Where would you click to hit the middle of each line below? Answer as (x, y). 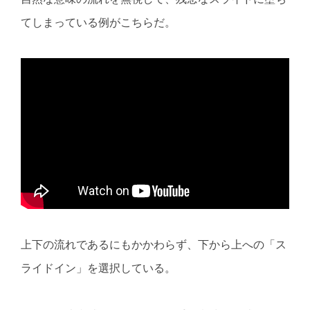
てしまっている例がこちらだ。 (98, 22)
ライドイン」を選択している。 (98, 268)
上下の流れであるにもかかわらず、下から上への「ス (154, 244)
